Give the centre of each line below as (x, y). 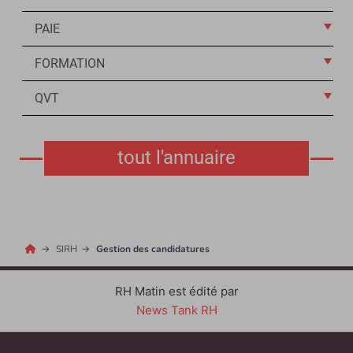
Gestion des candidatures (153, 249)
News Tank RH (176, 310)
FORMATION (70, 64)
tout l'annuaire (176, 158)
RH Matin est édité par (176, 292)
